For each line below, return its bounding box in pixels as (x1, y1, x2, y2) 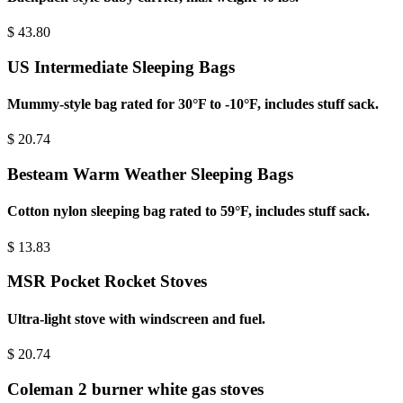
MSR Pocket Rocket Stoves (7, 272, 207, 291)
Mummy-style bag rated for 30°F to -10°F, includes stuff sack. (7, 96, 379, 112)
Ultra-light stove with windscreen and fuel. (7, 310, 265, 327)
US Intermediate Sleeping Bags (7, 57, 235, 76)
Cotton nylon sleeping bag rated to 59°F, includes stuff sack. (7, 203, 370, 219)
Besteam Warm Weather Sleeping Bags (7, 165, 293, 184)
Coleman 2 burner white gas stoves (7, 379, 264, 399)
